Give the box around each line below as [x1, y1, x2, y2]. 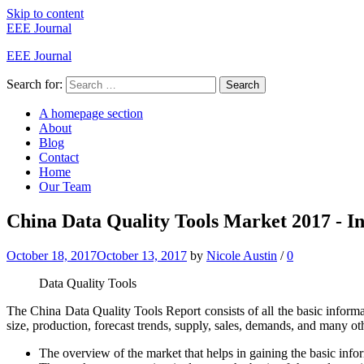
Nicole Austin [206, 248, 277, 262]
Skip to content [6, 6, 84, 20]
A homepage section [39, 106, 143, 120]
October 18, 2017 [6, 248, 97, 262]
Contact [39, 150, 79, 164]
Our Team [39, 180, 91, 193]
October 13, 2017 [97, 248, 187, 262]
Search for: [6, 77, 63, 91]
